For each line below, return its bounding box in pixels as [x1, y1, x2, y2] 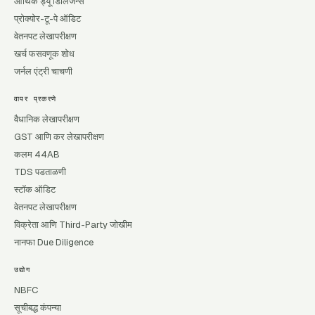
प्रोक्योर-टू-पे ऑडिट [14, 13, 81, 25]
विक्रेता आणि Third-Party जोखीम [14, 219, 132, 231]
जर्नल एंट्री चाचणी [14, 65, 72, 77]
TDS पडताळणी [14, 166, 66, 178]
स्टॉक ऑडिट [14, 184, 56, 195]
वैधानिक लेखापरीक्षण [14, 113, 79, 125]
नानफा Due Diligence [14, 236, 94, 248]
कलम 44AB [14, 148, 60, 160]
